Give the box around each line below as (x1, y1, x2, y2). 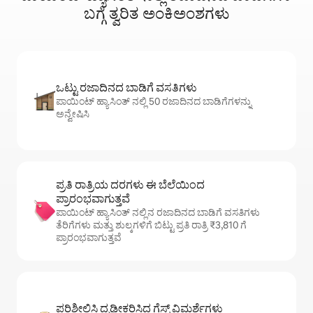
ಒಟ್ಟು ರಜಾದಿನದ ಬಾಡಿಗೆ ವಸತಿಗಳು (56, 80, 197, 96)
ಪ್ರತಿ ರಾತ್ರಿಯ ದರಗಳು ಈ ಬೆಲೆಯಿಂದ (56, 177, 205, 193)
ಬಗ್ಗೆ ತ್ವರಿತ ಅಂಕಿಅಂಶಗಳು (84, 3, 229, 24)
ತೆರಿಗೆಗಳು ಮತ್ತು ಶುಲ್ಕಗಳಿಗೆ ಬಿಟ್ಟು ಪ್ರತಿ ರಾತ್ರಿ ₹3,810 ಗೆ (56, 219, 247, 232)
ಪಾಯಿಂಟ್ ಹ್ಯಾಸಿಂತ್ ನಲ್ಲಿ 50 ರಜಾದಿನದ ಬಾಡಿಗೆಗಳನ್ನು (56, 95, 252, 108)
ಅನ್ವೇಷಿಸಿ (56, 108, 89, 121)
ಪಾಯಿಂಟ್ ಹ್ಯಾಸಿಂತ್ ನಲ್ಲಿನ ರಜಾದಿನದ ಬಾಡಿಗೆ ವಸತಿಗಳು (56, 206, 260, 219)
